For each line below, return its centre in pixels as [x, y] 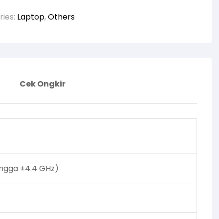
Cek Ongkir [43, 84]
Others [61, 17]
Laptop [31, 17]
